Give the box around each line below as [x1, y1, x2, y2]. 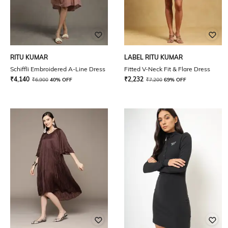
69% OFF [164, 76, 186, 83]
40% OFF [50, 76, 72, 83]
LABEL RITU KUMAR [124, 53, 183, 61]
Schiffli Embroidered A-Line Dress [10, 65, 105, 73]
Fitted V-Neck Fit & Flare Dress [124, 65, 210, 73]
